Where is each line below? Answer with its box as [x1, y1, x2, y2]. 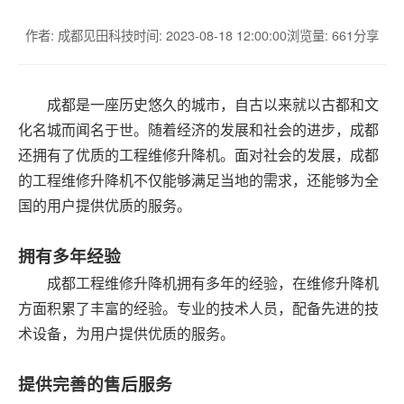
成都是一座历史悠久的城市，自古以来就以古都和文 [47, 94, 379, 115]
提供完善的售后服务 [18, 372, 172, 396]
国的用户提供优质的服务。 [18, 195, 191, 216]
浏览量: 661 [287, 25, 353, 44]
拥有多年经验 [18, 243, 121, 268]
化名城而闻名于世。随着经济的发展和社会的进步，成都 [18, 119, 379, 140]
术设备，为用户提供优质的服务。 [18, 323, 234, 344]
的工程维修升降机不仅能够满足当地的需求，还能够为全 [18, 170, 379, 190]
